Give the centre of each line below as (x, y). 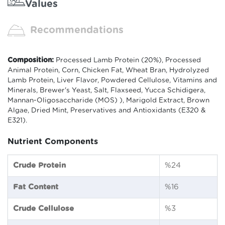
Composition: (31, 61)
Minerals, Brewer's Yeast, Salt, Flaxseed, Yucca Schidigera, (106, 91)
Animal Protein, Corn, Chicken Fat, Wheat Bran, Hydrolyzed (108, 71)
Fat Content (36, 187)
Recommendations (77, 30)
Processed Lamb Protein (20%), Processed (127, 61)
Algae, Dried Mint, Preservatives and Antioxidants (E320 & (106, 111)
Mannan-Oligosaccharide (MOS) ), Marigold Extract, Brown (108, 101)
